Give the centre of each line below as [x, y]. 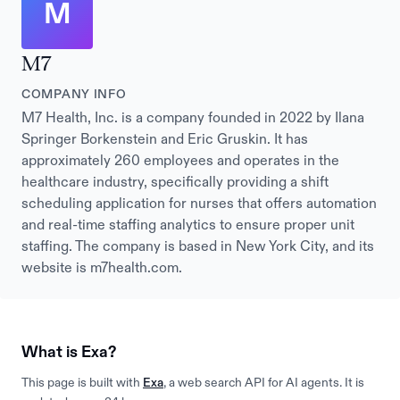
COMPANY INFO [74, 94]
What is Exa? [69, 352]
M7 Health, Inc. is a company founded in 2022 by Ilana [193, 117]
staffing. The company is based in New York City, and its [198, 246]
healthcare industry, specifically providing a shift [175, 181]
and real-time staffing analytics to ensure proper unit [188, 224]
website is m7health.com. [102, 267]
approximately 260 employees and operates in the [180, 160]
